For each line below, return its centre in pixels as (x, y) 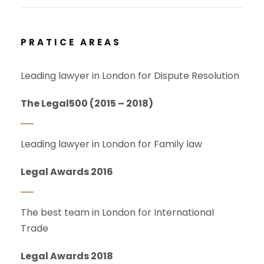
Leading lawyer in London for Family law (111, 144)
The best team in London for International (117, 212)
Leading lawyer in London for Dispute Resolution (130, 75)
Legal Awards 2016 (67, 171)
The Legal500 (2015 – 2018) (87, 103)
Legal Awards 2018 (67, 256)
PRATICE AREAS (71, 42)
